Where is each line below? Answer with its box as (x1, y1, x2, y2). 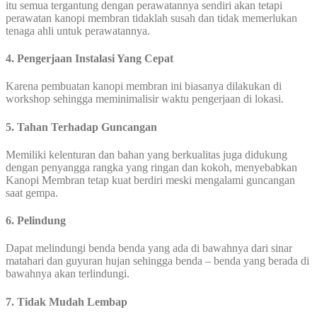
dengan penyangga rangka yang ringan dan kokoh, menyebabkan (6, 161, 297, 173)
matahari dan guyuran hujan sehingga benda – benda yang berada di (6, 255, 309, 267)
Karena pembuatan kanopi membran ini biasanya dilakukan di (6, 80, 282, 93)
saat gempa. (6, 186, 58, 199)
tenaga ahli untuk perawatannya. (6, 24, 150, 37)
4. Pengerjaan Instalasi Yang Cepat (6, 52, 173, 65)
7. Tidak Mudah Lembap (6, 295, 127, 308)
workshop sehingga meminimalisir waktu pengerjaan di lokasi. (6, 93, 284, 105)
